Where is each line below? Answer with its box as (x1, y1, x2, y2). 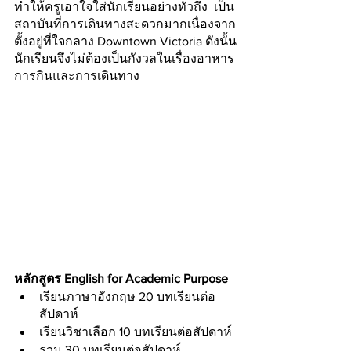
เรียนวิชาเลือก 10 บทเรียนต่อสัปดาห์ (39, 324, 235, 338)
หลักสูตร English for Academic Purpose (14, 271, 228, 285)
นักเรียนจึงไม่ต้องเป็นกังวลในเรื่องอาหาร (14, 51, 234, 65)
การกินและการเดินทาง (14, 68, 139, 82)
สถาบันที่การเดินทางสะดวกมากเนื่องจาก (14, 16, 236, 31)
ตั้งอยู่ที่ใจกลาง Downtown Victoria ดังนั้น (14, 34, 237, 48)
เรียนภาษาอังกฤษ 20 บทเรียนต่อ (39, 289, 215, 303)
